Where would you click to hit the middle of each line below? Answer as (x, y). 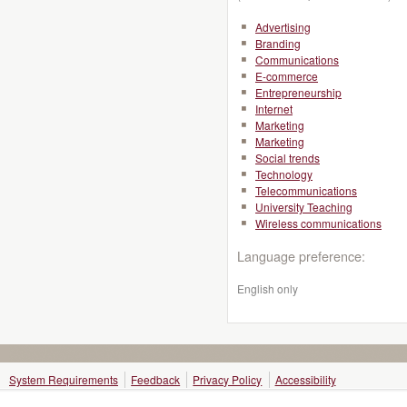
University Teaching (304, 207)
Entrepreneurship (298, 92)
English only (268, 288)
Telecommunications (306, 190)
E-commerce (287, 76)
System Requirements (64, 379)
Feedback (156, 379)
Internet (274, 109)
